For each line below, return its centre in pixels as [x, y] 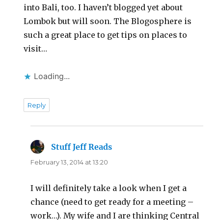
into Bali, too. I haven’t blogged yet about [103, 8]
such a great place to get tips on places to [106, 35]
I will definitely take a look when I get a [109, 188]
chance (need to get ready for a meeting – [112, 202]
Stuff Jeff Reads [82, 147]
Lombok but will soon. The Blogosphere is [108, 21]
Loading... [52, 76]
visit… [36, 49]
